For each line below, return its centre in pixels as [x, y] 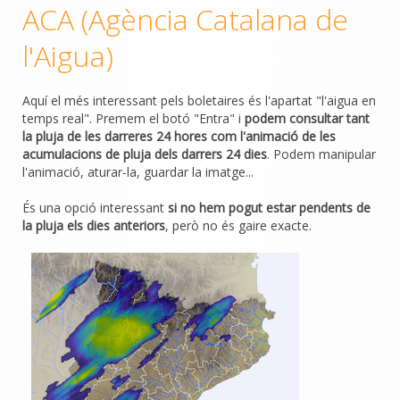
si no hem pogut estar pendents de [269, 207]
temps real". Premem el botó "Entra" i [133, 118]
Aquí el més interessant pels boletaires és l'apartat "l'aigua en [199, 100]
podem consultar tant [307, 118]
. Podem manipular [321, 154]
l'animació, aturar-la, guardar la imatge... [138, 171]
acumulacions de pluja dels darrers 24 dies [145, 154]
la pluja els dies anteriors [94, 225]
